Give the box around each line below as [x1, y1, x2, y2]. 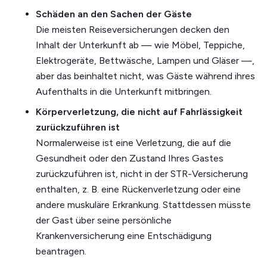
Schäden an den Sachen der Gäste [36, 8, 192, 20]
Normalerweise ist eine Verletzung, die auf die [36, 136, 231, 148]
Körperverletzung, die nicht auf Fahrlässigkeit [36, 105, 243, 117]
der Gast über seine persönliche [36, 214, 172, 226]
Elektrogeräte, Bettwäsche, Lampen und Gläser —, [36, 54, 254, 66]
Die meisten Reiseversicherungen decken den [36, 23, 229, 35]
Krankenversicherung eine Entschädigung [36, 229, 212, 241]
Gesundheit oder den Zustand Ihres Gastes [36, 152, 223, 164]
